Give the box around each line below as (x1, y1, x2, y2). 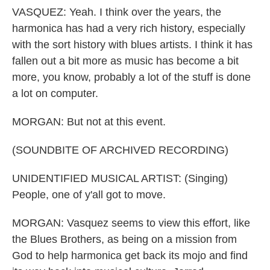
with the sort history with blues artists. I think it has (12, 39, 253, 51)
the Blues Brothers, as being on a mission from (12, 233, 237, 245)
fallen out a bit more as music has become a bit (12, 55, 239, 67)
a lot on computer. (12, 87, 98, 99)
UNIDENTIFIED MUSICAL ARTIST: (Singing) (12, 172, 228, 184)
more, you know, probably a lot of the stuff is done (12, 71, 251, 83)
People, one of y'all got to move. (12, 189, 166, 201)
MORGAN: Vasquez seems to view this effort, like (12, 217, 250, 229)
